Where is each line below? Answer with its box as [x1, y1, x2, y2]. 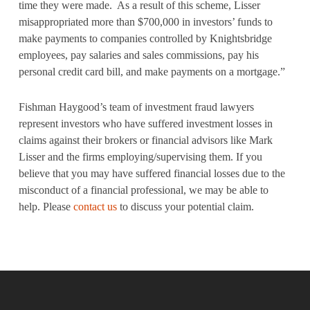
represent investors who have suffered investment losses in [18, 118, 273, 129]
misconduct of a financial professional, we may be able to [18, 184, 268, 196]
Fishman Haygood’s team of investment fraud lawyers [18, 101, 254, 113]
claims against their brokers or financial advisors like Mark [18, 134, 273, 146]
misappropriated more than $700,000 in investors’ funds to [18, 16, 273, 28]
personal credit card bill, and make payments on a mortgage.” [18, 66, 285, 77]
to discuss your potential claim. [116, 201, 254, 212]
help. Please [18, 201, 73, 212]
